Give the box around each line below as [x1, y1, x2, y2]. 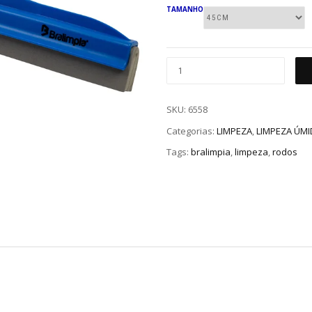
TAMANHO [166, 4, 203, 14]
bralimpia [191, 146, 231, 159]
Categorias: [166, 124, 217, 137]
